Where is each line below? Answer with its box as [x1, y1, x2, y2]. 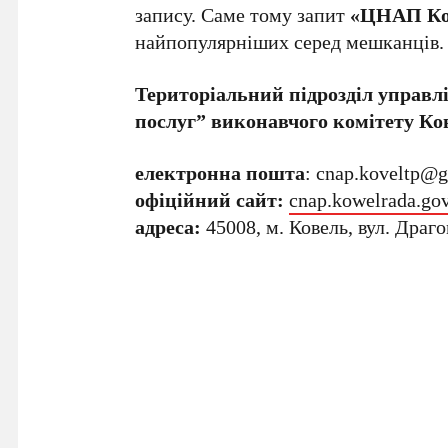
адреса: [135, 213, 202, 241]
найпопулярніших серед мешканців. [135, 28, 445, 56]
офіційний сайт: [135, 186, 285, 214]
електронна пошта [135, 159, 306, 187]
